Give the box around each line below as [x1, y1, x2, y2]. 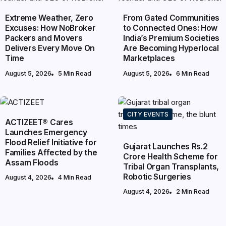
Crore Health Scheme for [123, 152, 218, 162]
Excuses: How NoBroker [5, 23, 96, 33]
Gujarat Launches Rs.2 [123, 142, 208, 152]
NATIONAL [9, 86, 41, 94]
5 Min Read [58, 69, 91, 77]
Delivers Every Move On [5, 43, 95, 53]
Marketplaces [123, 53, 175, 64]
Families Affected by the [5, 148, 97, 158]
